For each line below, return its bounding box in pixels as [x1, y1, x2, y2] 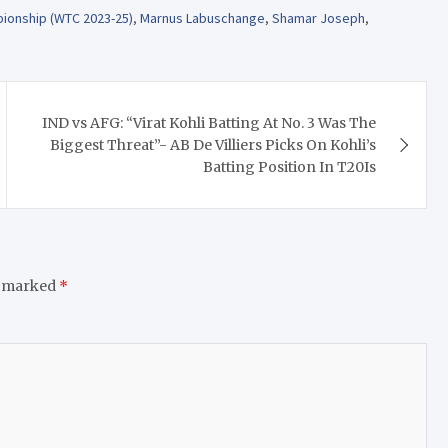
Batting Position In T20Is [203, 157, 377, 176]
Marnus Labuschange [140, 8, 265, 27]
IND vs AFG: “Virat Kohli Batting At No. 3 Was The [42, 113, 377, 132]
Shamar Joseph [272, 8, 365, 27]
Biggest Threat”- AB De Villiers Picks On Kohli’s [50, 135, 377, 154]
